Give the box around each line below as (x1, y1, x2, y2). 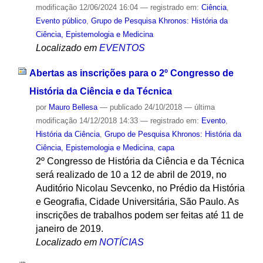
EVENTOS (99, 43, 145, 53)
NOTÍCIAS (99, 237, 144, 248)
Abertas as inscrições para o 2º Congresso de (29, 68, 234, 79)
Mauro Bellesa (48, 103, 97, 112)
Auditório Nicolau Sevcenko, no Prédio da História (35, 183, 245, 194)
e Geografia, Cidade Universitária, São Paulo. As (35, 197, 239, 207)
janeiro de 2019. (35, 224, 103, 234)
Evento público (35, 16, 86, 26)
